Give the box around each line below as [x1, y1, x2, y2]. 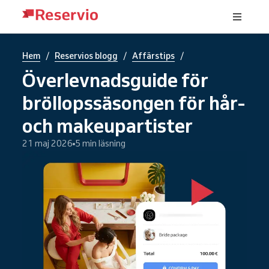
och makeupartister [22, 113, 193, 138]
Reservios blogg [55, 50, 118, 61]
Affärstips [132, 50, 175, 61]
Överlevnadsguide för [22, 68, 208, 92]
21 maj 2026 [22, 138, 73, 149]
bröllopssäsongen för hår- [22, 91, 245, 115]
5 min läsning [75, 138, 125, 149]
